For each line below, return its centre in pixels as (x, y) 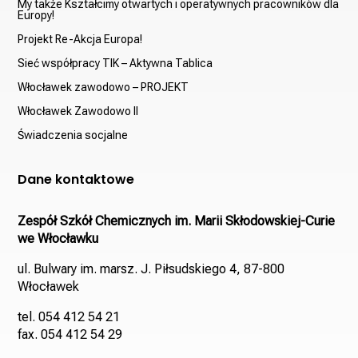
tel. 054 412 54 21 (69, 316)
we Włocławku (58, 238)
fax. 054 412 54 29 (70, 334)
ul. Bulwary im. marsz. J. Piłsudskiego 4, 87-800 (151, 268)
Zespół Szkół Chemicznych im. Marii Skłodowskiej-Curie (177, 221)
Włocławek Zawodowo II (78, 111)
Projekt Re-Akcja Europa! (80, 39)
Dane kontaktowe (76, 179)
